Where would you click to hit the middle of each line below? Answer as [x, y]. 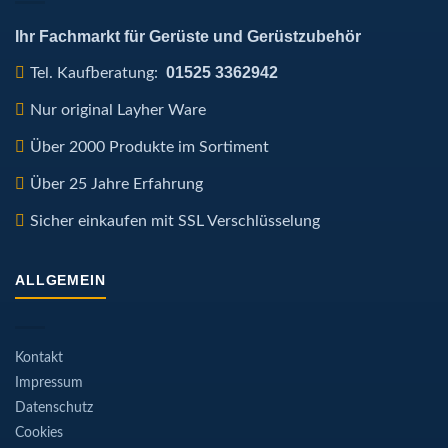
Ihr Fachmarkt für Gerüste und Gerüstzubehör [188, 37]
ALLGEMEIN [60, 280]
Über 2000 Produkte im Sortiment [149, 147]
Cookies [39, 432]
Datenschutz [54, 407]
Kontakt [39, 357]
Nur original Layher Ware [118, 110]
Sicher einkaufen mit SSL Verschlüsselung [175, 221]
